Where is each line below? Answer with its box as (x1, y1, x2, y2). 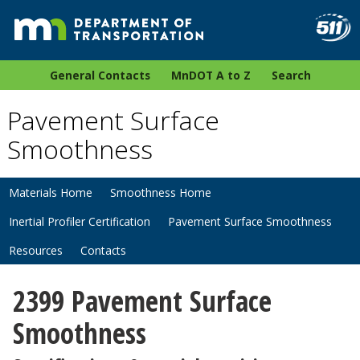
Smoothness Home (110, 185, 211, 201)
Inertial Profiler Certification (9, 214, 150, 230)
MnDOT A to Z (170, 67, 251, 84)
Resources (9, 243, 63, 259)
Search (271, 67, 311, 84)
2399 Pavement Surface (13, 280, 272, 320)
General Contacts (49, 67, 150, 84)
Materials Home (9, 185, 92, 201)
